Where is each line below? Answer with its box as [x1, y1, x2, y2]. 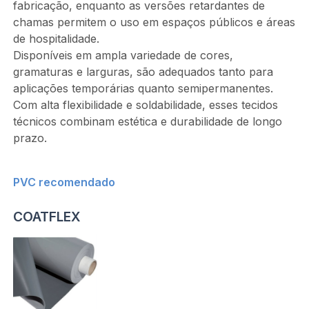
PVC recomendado [12, 175, 115, 190]
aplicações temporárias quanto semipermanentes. [12, 81, 273, 96]
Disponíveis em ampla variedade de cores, [12, 48, 233, 63]
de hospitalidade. [12, 32, 99, 46]
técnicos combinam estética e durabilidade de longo [12, 114, 282, 129]
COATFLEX [12, 208, 81, 226]
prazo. [12, 131, 47, 146]
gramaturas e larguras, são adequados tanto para [12, 65, 273, 79]
